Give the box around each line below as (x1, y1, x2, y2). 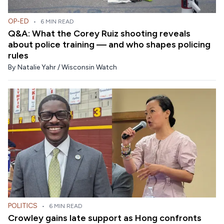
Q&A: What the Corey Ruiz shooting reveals (8, 27, 190, 39)
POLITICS (8, 201, 37, 210)
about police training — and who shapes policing (8, 38, 210, 50)
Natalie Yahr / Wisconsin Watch (17, 62, 117, 71)
